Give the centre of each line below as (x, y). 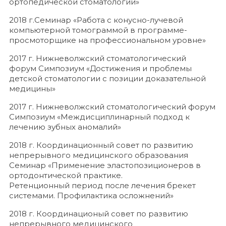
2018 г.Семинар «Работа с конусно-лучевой (96, 20)
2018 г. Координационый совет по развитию (99, 214)
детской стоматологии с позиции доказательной (107, 78)
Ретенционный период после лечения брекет (102, 185)
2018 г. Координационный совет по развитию (101, 145)
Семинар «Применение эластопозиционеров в (105, 165)
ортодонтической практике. (66, 175)
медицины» (32, 89)
